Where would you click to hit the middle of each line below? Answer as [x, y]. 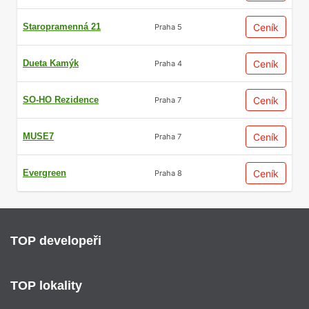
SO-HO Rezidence [61, 100]
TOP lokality [46, 286]
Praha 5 [168, 27]
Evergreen [44, 173]
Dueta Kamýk [51, 63]
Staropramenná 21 [62, 27]
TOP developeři [56, 241]
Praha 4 [168, 63]
